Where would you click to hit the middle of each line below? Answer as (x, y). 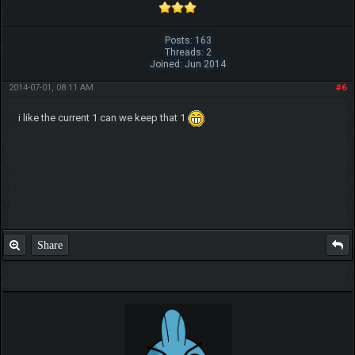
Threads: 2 (188, 53)
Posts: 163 (188, 41)
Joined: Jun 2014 (188, 65)
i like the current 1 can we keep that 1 (103, 117)
